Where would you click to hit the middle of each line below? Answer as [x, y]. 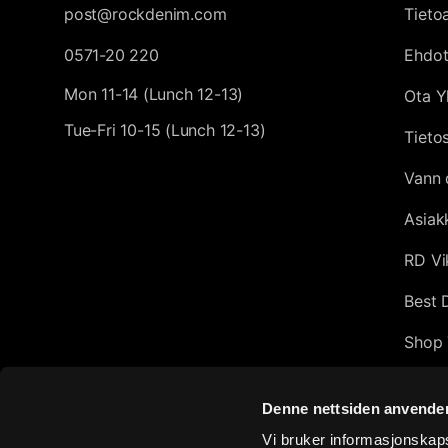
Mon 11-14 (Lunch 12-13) [154, 94]
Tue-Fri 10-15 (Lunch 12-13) [165, 130]
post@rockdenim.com [145, 14]
